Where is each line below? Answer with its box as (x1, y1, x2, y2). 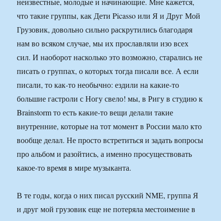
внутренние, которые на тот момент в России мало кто (17, 121, 202, 132)
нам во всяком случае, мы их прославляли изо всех (17, 38, 189, 49)
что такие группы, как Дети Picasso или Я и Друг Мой (17, 10, 201, 21)
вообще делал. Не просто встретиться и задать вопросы (17, 135, 204, 146)
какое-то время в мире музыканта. (17, 162, 132, 173)
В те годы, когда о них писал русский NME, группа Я (17, 190, 199, 201)
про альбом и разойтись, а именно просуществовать (17, 148, 192, 159)
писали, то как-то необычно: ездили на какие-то (17, 79, 180, 90)
